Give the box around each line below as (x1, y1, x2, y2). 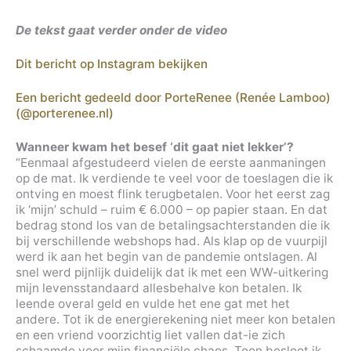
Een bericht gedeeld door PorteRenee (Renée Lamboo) (16, 90, 331, 106)
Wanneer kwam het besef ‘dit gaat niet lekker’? (16, 139, 294, 155)
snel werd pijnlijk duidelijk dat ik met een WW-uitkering (16, 265, 328, 280)
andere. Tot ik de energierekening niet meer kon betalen (16, 312, 335, 327)
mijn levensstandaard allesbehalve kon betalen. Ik (16, 280, 302, 296)
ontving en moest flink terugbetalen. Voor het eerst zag (16, 186, 330, 202)
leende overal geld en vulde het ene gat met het (16, 296, 290, 312)
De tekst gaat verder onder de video (16, 23, 227, 38)
